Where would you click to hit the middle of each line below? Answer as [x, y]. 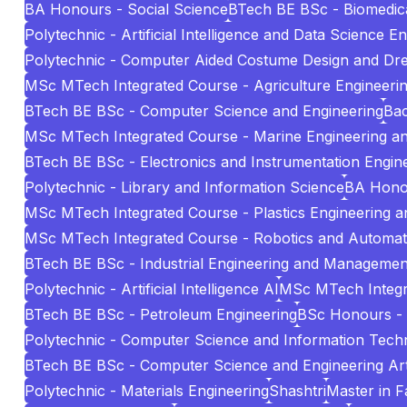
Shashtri [298, 391]
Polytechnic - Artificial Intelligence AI [152, 289]
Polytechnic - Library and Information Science [184, 187]
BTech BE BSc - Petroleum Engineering [161, 314]
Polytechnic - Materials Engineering [147, 391]
